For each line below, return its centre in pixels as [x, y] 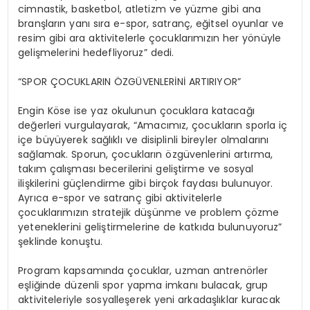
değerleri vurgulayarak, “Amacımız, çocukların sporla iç [153, 126]
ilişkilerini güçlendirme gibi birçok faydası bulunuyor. [146, 184]
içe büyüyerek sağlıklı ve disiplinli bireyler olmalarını [144, 140]
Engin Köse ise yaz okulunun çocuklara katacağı [136, 111]
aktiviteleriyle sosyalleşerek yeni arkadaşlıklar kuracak [149, 300]
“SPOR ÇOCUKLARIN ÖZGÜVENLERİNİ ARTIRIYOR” [130, 82]
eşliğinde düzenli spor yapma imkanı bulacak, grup [143, 285]
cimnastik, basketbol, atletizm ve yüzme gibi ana [140, 9]
